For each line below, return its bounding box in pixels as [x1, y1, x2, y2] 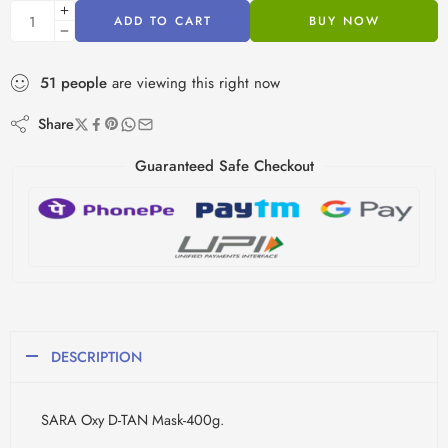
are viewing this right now [107, 72, 280, 95]
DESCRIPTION [51, 345, 142, 367]
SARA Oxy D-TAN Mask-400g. [41, 408, 224, 430]
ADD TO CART [113, 12, 212, 31]
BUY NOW [308, 12, 380, 31]
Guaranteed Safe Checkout [134, 155, 314, 178]
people [61, 72, 107, 95]
